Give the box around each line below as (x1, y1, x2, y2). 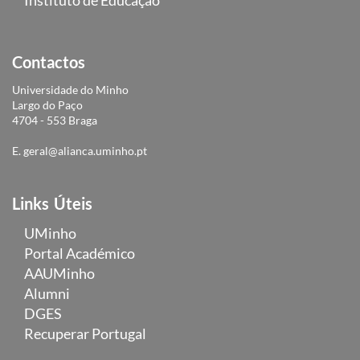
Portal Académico (24, 243, 135, 262)
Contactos (12, 51, 85, 72)
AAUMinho (24, 264, 95, 282)
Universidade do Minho (12, 82, 129, 96)
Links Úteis (12, 193, 92, 213)
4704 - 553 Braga (12, 112, 97, 127)
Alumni (24, 284, 70, 302)
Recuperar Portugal (24, 324, 146, 342)
